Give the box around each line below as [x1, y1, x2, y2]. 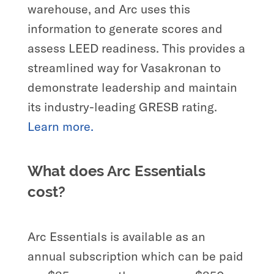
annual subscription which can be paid [27, 248, 243, 264]
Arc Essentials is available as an [27, 228, 206, 244]
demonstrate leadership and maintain [27, 79, 237, 95]
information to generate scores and [27, 20, 223, 36]
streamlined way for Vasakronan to [27, 59, 221, 75]
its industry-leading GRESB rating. [27, 98, 217, 114]
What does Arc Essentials [27, 161, 206, 180]
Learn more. [27, 118, 97, 134]
